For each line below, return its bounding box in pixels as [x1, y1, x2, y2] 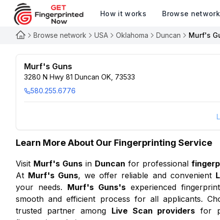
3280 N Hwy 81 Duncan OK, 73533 [24, 73, 135, 81]
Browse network [33, 31, 86, 39]
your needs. [16, 182, 62, 192]
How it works [100, 9, 147, 18]
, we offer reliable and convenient [78, 170, 212, 180]
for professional [125, 159, 192, 168]
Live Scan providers [111, 206, 195, 216]
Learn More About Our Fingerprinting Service [16, 137, 212, 148]
